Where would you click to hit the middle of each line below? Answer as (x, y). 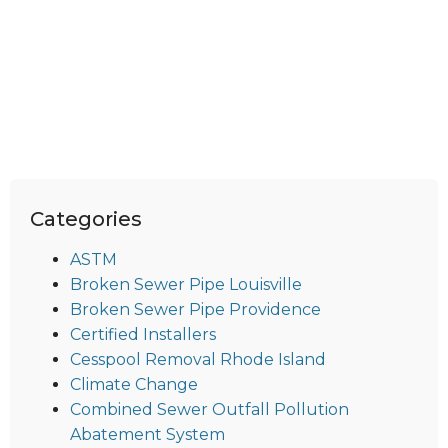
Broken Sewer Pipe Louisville (186, 285)
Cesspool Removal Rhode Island (198, 360)
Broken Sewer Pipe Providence (195, 310)
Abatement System (147, 435)
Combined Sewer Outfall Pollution (209, 410)
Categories (86, 219)
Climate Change (134, 385)
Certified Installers (143, 335)
